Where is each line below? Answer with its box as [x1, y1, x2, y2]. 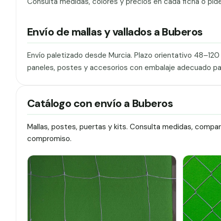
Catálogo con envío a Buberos [27, 96, 173, 110]
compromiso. [27, 133, 72, 144]
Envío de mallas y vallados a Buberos [27, 25, 203, 39]
